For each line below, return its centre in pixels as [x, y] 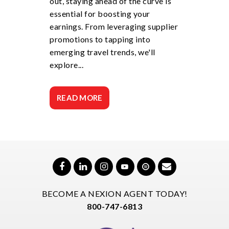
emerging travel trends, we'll [102, 52]
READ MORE [80, 98]
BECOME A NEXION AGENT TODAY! [114, 194]
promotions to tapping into [100, 39]
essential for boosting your [100, 14]
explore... [66, 65]
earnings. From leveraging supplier [114, 26]
